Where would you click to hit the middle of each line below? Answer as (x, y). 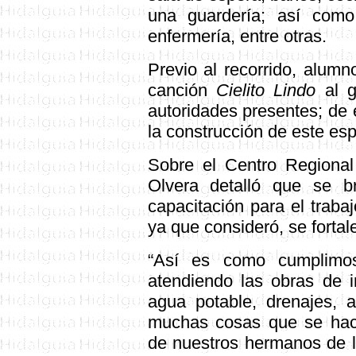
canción (182, 90)
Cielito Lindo (266, 90)
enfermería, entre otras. (237, 36)
